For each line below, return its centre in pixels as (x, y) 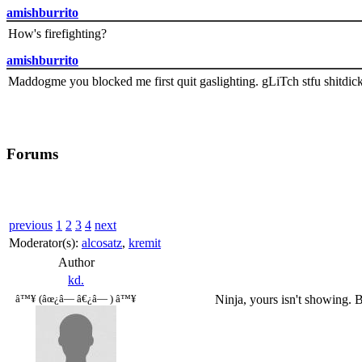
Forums (32, 154)
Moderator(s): (45, 242)
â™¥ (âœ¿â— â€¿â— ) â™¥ (76, 298)
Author (76, 262)
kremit (145, 242)
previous (31, 225)
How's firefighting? (57, 34)
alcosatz (102, 242)
